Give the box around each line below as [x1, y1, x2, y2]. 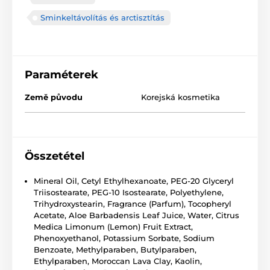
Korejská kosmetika [141, 92, 220, 102]
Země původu [25, 92, 83, 102]
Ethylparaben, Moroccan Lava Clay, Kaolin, [34, 256, 202, 266]
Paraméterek [25, 68, 98, 82]
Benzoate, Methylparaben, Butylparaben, [34, 245, 196, 255]
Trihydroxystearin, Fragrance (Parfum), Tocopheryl [34, 199, 231, 209]
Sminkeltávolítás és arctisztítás [40, 13, 165, 23]
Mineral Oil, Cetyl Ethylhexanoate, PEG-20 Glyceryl [34, 176, 234, 186]
